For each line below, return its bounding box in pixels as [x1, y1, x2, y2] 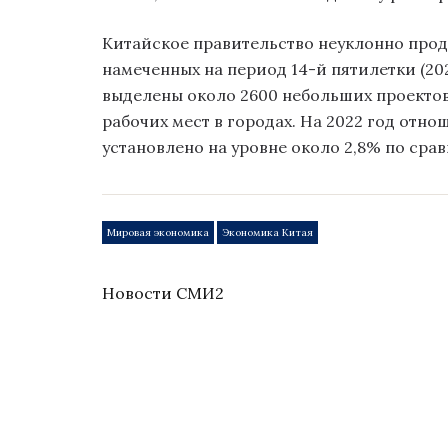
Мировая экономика [107, 225, 210, 239]
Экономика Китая [222, 225, 314, 239]
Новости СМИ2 [102, 283, 224, 304]
